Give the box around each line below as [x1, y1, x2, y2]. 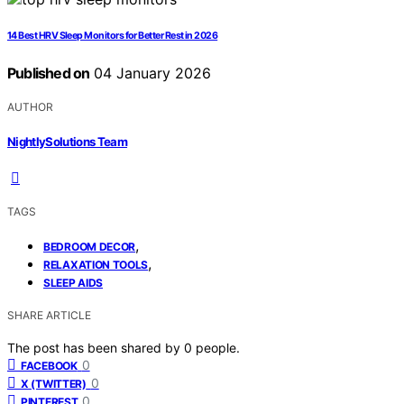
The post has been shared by [7, 339, 184, 355]
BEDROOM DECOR [43, 239, 136, 253]
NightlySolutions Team [7, 133, 128, 149]
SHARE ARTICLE [7, 308, 91, 322]
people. [196, 339, 240, 355]
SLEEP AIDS [43, 275, 103, 289]
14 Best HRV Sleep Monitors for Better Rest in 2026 [7, 30, 218, 42]
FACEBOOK [21, 358, 78, 372]
